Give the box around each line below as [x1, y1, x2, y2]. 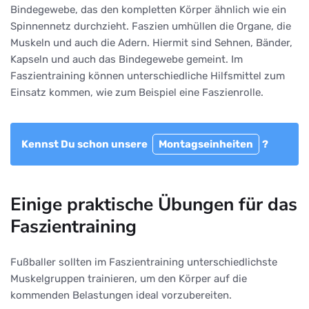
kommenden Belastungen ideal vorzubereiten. [10, 288, 232, 301]
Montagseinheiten [159, 137, 253, 150]
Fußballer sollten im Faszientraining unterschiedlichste [10, 255, 277, 268]
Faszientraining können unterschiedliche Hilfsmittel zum [10, 69, 285, 82]
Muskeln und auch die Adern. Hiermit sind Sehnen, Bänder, [10, 36, 292, 49]
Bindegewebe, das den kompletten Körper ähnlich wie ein [10, 3, 286, 16]
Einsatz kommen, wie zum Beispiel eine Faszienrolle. [10, 86, 263, 99]
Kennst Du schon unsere [21, 137, 150, 150]
